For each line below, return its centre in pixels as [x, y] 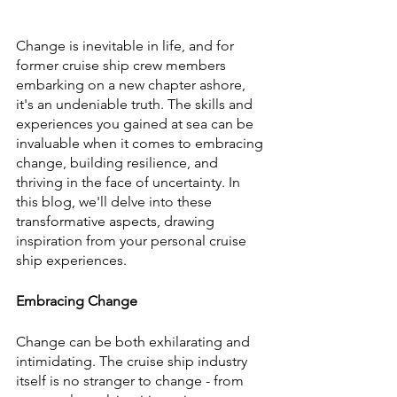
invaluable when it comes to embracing [141, 143]
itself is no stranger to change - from [132, 380]
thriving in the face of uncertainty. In [130, 182]
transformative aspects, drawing [117, 221]
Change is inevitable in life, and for [127, 45]
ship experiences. [71, 260]
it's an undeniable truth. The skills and [136, 104]
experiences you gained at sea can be [136, 123]
